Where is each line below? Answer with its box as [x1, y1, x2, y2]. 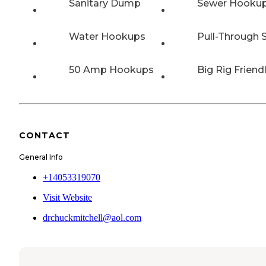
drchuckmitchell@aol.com [43, 212, 141, 223]
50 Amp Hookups [69, 64, 154, 76]
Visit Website [43, 192, 92, 202]
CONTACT [19, 129, 70, 141]
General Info [19, 152, 63, 161]
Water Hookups [69, 31, 145, 43]
